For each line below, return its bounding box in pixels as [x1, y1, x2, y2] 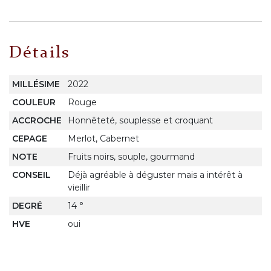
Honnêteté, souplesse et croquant [67, 114, 213, 126]
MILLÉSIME [11, 78, 60, 90]
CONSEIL [11, 169, 51, 180]
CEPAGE [11, 132, 47, 144]
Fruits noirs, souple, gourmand [67, 151, 195, 162]
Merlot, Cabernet [67, 132, 139, 144]
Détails [9, 44, 70, 62]
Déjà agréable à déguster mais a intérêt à [67, 169, 243, 180]
